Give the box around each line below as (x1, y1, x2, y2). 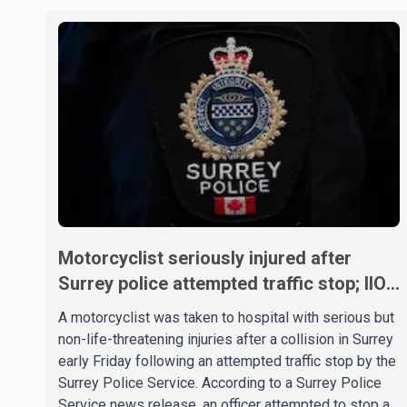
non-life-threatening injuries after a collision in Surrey (58, 330, 393, 348)
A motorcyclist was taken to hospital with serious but (58, 308, 394, 326)
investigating (58, 297, 166, 320)
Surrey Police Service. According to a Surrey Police (58, 373, 382, 392)
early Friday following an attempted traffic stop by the (58, 352, 396, 370)
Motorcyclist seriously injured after (58, 246, 352, 269)
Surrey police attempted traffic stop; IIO (58, 272, 386, 294)
